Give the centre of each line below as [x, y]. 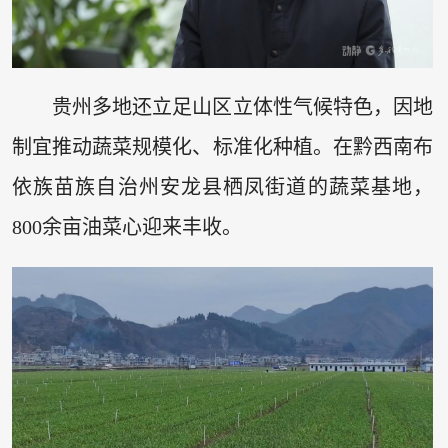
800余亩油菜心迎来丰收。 [126, 227]
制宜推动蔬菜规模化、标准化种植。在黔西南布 [222, 147]
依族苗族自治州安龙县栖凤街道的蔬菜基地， [222, 187]
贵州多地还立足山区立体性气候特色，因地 [242, 107]
